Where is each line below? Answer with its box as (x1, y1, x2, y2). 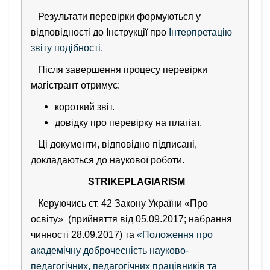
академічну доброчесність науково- (31, 245, 189, 256)
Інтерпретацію (169, 27, 232, 37)
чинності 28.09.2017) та (31, 229, 137, 240)
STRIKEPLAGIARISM (85, 176, 185, 187)
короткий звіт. (55, 101, 117, 112)
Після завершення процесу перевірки (31, 64, 207, 75)
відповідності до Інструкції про (31, 27, 169, 37)
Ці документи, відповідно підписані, (31, 139, 197, 149)
